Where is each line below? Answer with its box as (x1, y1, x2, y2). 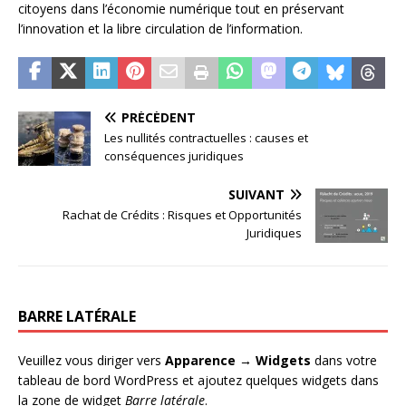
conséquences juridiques (104, 148, 244, 165)
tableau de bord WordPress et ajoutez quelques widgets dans (18, 372, 379, 390)
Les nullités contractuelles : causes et (104, 130, 308, 147)
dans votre (311, 352, 377, 370)
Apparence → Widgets (165, 352, 311, 370)
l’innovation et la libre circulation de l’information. (18, 20, 303, 38)
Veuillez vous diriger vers (18, 352, 165, 370)
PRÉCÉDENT (121, 109, 196, 127)
